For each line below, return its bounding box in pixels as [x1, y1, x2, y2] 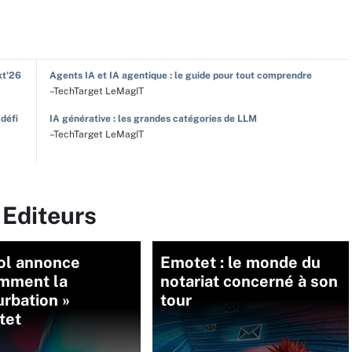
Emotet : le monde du [160, 253, 321, 272]
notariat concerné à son [160, 272, 338, 291]
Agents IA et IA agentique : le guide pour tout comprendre [49, 70, 312, 81]
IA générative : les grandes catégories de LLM [49, 113, 257, 124]
